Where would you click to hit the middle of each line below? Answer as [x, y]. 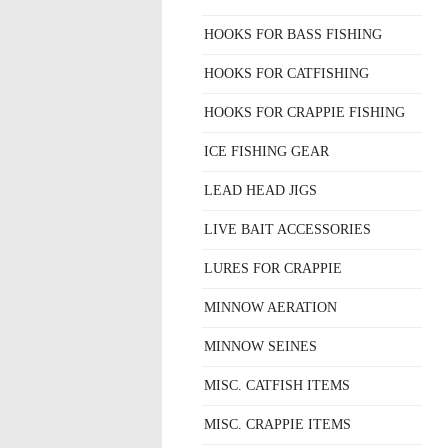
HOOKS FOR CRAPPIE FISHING [304, 112]
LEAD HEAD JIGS [260, 190]
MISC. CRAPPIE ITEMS [277, 424]
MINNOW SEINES [260, 346]
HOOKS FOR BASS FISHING [293, 34]
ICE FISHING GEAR [266, 151]
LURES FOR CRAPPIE [273, 268]
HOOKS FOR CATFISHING [286, 73]
